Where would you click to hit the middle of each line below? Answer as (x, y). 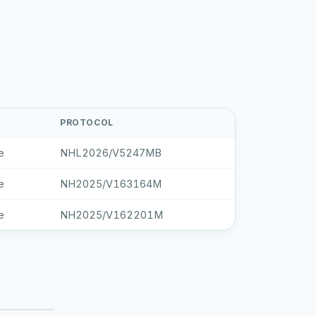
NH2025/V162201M (111, 215)
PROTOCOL (87, 122)
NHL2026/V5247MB (111, 153)
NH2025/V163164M (111, 184)
